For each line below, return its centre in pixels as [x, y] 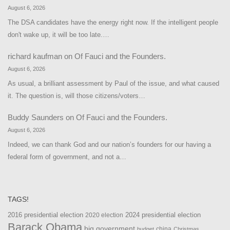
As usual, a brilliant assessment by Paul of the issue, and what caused [113, 83]
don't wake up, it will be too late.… [59, 34]
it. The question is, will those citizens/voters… [76, 95]
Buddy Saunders [36, 118]
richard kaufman [35, 56]
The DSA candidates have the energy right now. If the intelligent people [113, 22]
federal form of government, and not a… [67, 157]
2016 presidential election [45, 215]
